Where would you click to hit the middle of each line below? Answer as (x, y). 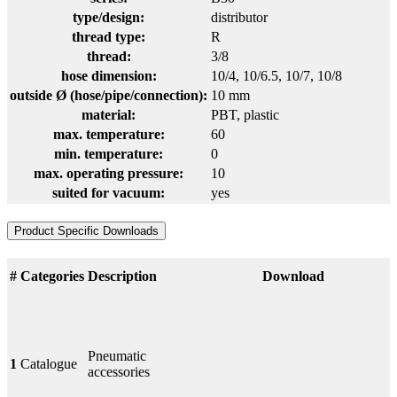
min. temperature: (109, 153)
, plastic (258, 114)
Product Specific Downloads (86, 230)
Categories (52, 276)
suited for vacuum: (109, 192)
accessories (119, 371)
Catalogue (49, 363)
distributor (239, 17)
